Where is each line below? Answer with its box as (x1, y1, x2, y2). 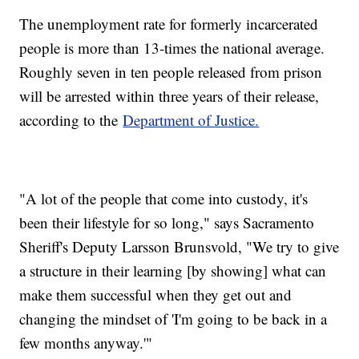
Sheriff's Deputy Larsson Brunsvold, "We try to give (19, 236, 340, 256)
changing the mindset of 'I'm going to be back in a (19, 308, 328, 329)
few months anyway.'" (19, 332, 153, 353)
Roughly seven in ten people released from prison (19, 61, 323, 82)
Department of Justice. (123, 109, 260, 130)
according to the (19, 109, 123, 130)
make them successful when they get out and (19, 284, 292, 305)
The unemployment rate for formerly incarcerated (19, 13, 319, 34)
